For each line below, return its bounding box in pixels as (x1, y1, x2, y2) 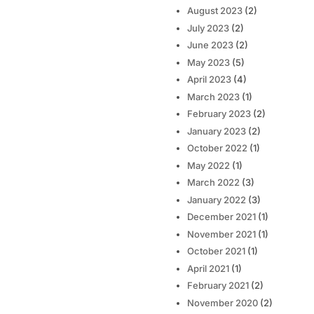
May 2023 (186, 56, 230, 68)
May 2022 (186, 159, 230, 171)
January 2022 (186, 193, 246, 205)
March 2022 (186, 177, 240, 189)
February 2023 (186, 108, 251, 120)
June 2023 (186, 39, 233, 51)
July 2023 (186, 22, 229, 34)
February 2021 (186, 280, 249, 292)
